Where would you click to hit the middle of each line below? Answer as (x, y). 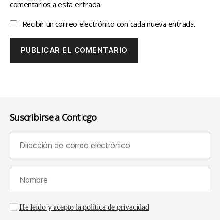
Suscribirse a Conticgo (53, 117)
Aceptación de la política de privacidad (69, 206)
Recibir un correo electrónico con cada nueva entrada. (109, 23)
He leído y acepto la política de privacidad (84, 207)
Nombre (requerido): (41, 172)
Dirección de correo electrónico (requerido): (77, 138)
